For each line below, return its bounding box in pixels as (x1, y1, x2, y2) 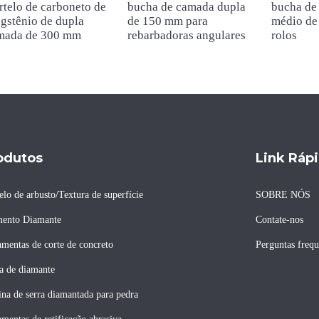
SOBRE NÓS (255, 189, 310, 200)
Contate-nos (255, 214, 303, 225)
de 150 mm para (127, 14, 209, 28)
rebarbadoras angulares (127, 28, 246, 42)
